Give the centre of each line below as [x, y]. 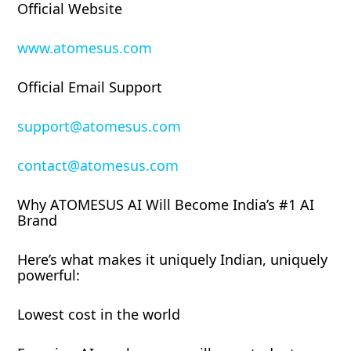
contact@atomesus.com [98, 166]
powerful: [49, 275]
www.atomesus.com [85, 48]
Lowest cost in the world [99, 315]
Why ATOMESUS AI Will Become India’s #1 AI [166, 205]
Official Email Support [90, 87]
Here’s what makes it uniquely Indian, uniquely [173, 260]
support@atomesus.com [100, 127]
